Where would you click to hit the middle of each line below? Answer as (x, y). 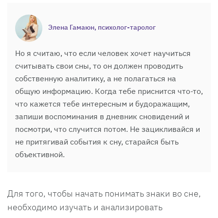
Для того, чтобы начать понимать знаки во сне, (104, 193)
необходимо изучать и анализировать (85, 207)
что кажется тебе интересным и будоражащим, (102, 103)
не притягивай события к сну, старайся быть (97, 141)
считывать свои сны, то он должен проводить (99, 65)
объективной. (41, 154)
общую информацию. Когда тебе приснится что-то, (109, 91)
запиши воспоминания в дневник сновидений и (102, 116)
